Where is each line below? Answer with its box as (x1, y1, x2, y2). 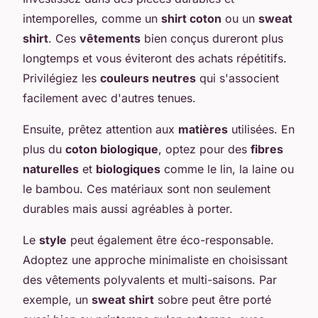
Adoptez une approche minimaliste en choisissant (23, 252, 287, 267)
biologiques (96, 161, 160, 176)
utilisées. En (228, 121, 295, 136)
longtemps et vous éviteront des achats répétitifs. (23, 50, 287, 65)
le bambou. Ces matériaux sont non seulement (23, 181, 270, 196)
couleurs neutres (100, 70, 196, 85)
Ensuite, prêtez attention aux (23, 121, 178, 136)
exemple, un (23, 292, 92, 307)
